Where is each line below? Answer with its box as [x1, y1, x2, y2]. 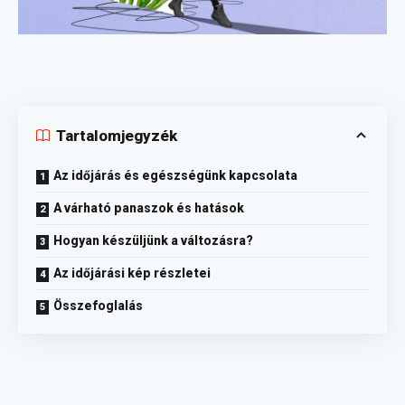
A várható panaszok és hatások [53, 201, 244, 216]
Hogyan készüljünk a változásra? [53, 233, 253, 249]
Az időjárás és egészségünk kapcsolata [53, 168, 297, 184]
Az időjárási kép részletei [53, 266, 211, 281]
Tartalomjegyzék [56, 126, 177, 145]
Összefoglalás [53, 298, 143, 314]
